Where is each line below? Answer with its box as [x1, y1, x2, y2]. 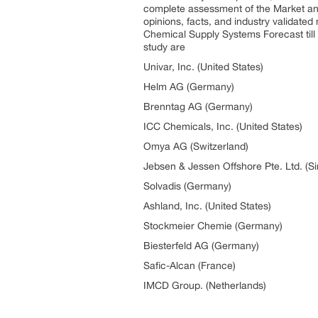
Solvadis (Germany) [143, 180, 231, 192]
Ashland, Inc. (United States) [143, 200, 271, 212]
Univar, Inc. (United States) [143, 61, 263, 72]
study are [143, 41, 185, 53]
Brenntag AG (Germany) [143, 101, 253, 112]
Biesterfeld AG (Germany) [143, 240, 259, 251]
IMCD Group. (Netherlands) [143, 280, 266, 291]
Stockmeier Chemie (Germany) [143, 220, 283, 231]
